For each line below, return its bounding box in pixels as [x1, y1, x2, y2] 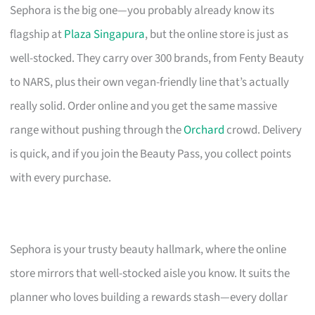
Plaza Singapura [64, 25, 146, 43]
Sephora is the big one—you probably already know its [10, 1, 275, 19]
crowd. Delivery [224, 121, 302, 139]
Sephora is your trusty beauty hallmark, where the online [10, 240, 287, 258]
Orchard [184, 121, 225, 139]
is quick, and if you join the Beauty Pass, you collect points [10, 145, 292, 162]
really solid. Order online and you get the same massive [10, 97, 278, 115]
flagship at [10, 25, 65, 43]
